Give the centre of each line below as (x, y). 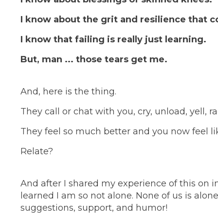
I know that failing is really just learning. (113, 40)
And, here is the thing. (68, 92)
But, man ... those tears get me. (94, 60)
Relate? (37, 152)
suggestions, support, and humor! (94, 208)
